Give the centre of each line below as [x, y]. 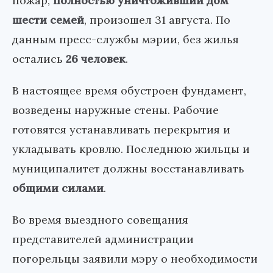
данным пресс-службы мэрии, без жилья [126, 40]
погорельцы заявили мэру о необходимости [135, 259]
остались [39, 59]
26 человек [96, 59]
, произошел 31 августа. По [157, 20]
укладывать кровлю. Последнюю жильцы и [131, 149]
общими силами [58, 188]
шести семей [48, 20]
